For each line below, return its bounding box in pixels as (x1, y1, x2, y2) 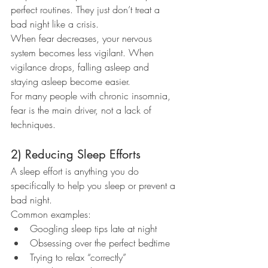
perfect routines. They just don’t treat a (11, 3, 163, 17)
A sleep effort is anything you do (11, 165, 142, 178)
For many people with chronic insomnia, (11, 89, 173, 103)
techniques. (11, 118, 56, 132)
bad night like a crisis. (11, 17, 99, 31)
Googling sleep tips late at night (30, 222, 157, 236)
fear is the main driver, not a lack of (11, 103, 154, 117)
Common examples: (11, 208, 91, 221)
